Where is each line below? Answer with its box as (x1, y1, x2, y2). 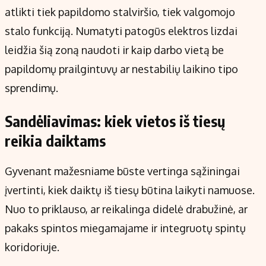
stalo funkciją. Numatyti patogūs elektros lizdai (5, 24, 237, 38)
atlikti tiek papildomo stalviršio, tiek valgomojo (5, 5, 235, 19)
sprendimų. (5, 81, 58, 95)
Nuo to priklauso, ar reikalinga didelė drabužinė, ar (5, 202, 248, 216)
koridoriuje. (5, 240, 59, 254)
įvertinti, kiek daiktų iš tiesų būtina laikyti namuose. (5, 183, 255, 197)
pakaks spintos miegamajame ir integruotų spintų (5, 221, 246, 235)
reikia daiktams (5, 131, 106, 151)
